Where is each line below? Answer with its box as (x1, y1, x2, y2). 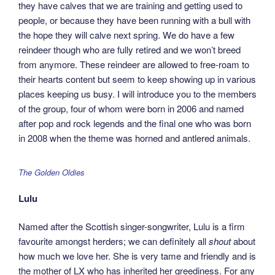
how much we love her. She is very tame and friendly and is (18, 249, 256, 263)
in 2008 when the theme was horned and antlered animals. (18, 131, 250, 145)
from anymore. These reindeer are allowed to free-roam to (18, 58, 249, 71)
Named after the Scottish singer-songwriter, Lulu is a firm (18, 220, 245, 233)
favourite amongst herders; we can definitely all (18, 234, 209, 248)
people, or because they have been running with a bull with (18, 14, 250, 27)
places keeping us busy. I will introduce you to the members (18, 87, 257, 101)
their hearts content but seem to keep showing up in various (18, 72, 256, 86)
